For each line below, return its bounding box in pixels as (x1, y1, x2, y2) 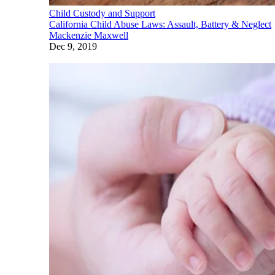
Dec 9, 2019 (49, 41, 97, 52)
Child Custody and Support (49, 7, 155, 18)
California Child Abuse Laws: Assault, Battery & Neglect (49, 18, 271, 29)
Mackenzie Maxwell (49, 29, 128, 41)
